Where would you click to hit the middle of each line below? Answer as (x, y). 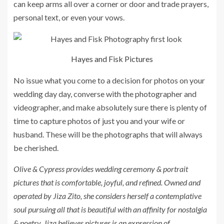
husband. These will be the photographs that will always (108, 134)
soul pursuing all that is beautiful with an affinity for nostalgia (110, 209)
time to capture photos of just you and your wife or (99, 120)
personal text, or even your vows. (69, 17)
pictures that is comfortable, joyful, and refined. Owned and (107, 182)
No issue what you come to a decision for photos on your (109, 80)
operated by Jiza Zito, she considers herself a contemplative (107, 195)
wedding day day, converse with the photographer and (105, 93)
